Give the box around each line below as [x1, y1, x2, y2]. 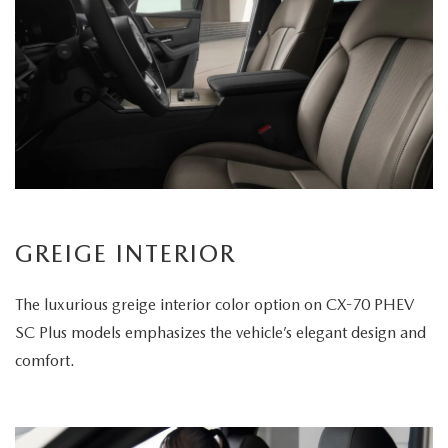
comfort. [15, 350, 75, 370]
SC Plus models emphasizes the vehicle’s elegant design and [15, 322, 426, 342]
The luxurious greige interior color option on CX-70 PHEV [15, 294, 414, 314]
